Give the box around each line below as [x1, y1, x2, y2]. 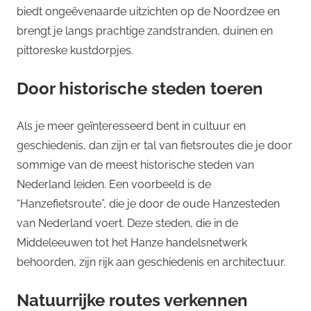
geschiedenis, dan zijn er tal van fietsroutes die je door [17, 138, 292, 152]
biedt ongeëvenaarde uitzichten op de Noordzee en [17, 4, 280, 18]
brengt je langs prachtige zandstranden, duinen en [17, 24, 273, 37]
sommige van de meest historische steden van [17, 158, 254, 171]
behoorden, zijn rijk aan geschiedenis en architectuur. [17, 255, 285, 269]
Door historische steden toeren [17, 78, 263, 99]
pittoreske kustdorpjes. [17, 43, 133, 57]
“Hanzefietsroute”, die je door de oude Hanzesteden [17, 196, 280, 210]
